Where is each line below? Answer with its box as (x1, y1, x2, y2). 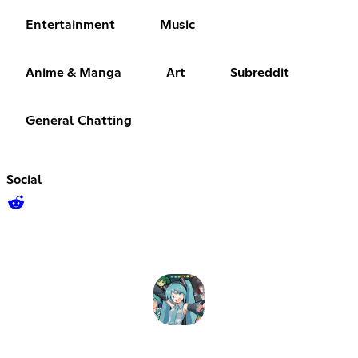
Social (6, 173, 42, 187)
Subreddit (230, 66, 289, 80)
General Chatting (26, 114, 132, 128)
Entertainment (26, 18, 115, 32)
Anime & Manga (26, 66, 121, 80)
